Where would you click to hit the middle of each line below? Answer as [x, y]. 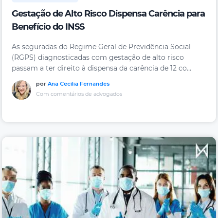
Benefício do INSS [48, 27]
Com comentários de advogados [79, 94]
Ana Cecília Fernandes [79, 84]
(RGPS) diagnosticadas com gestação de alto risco [98, 58]
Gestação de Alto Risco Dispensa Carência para [108, 14]
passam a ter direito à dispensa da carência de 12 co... [101, 68]
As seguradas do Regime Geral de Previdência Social [101, 47]
